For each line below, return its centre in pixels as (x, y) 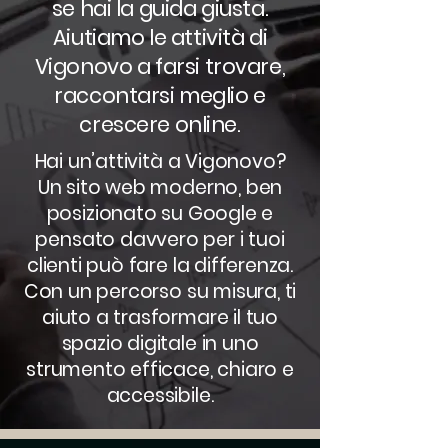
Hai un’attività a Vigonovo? (160, 161)
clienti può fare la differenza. (160, 265)
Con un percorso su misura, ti (160, 291)
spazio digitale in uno (160, 343)
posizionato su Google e (160, 213)
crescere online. (160, 124)
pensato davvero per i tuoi (160, 239)
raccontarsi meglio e (160, 95)
